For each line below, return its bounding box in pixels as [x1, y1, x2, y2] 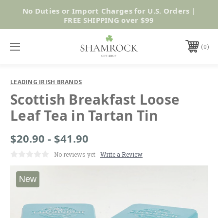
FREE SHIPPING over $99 [64, 15, 154, 25]
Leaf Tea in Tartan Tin [10, 106, 158, 125]
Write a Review [100, 150, 143, 158]
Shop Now [155, 9, 197, 20]
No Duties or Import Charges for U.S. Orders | [22, 5, 196, 16]
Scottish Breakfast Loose [10, 90, 180, 109]
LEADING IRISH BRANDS [10, 77, 82, 86]
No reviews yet [54, 150, 95, 158]
